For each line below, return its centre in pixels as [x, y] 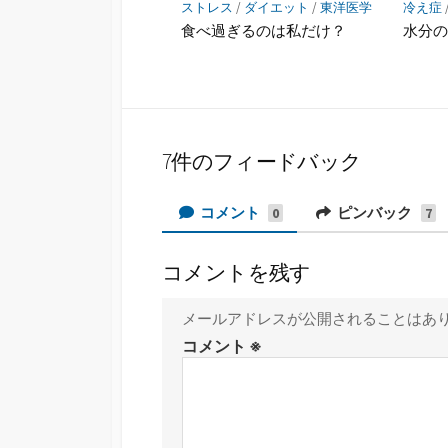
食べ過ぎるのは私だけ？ [264, 30]
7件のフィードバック [262, 161]
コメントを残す [236, 273]
